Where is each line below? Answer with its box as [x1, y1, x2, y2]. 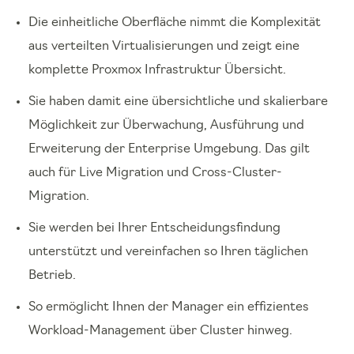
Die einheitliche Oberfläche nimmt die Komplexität [28, 17, 321, 29]
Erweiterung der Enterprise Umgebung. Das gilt [28, 143, 310, 156]
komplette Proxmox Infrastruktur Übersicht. [28, 64, 286, 77]
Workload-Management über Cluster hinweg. [28, 325, 292, 337]
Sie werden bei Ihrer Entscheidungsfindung [28, 222, 281, 235]
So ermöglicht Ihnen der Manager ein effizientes [28, 301, 309, 314]
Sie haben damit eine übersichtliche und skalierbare [28, 96, 328, 108]
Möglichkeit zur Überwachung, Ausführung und [28, 119, 304, 132]
